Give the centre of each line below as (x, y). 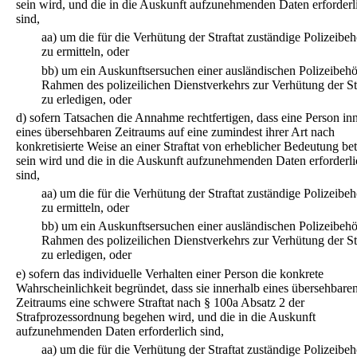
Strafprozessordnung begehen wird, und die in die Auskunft (166, 316)
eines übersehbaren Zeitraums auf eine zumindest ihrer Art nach (175, 131)
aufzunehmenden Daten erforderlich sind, (120, 331)
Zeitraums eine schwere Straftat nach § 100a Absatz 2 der (160, 302)
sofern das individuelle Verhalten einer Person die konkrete (176, 273)
